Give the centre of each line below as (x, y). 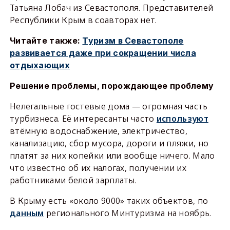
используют (182, 119)
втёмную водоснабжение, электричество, (99, 131)
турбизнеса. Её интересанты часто (83, 119)
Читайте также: (46, 41)
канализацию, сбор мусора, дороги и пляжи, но (109, 143)
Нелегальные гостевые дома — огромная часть (109, 106)
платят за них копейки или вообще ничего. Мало (112, 156)
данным (27, 213)
